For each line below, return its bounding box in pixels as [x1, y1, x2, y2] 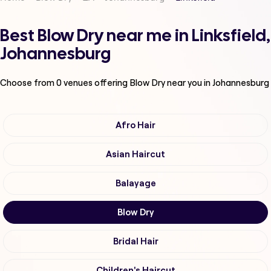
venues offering [62, 77, 129, 89]
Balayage [115, 178, 156, 189]
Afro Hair [116, 120, 155, 131]
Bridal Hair [113, 237, 158, 247]
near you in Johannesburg [167, 77, 269, 89]
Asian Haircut [106, 149, 165, 160]
